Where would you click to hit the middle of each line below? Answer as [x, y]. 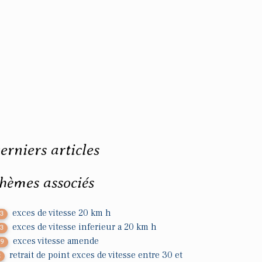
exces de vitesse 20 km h [62, 213]
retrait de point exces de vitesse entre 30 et [96, 255]
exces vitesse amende [56, 241]
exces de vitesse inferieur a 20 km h [85, 227]
